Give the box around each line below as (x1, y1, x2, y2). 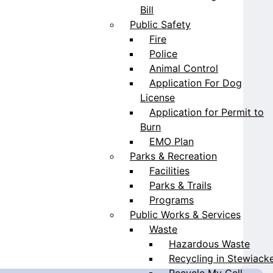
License (140, 91, 175, 104)
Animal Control (149, 62, 218, 74)
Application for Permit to (149, 105, 264, 118)
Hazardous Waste (169, 237, 250, 250)
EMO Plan (149, 135, 194, 147)
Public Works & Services (130, 208, 241, 221)
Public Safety (130, 18, 191, 30)
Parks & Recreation (130, 149, 217, 162)
